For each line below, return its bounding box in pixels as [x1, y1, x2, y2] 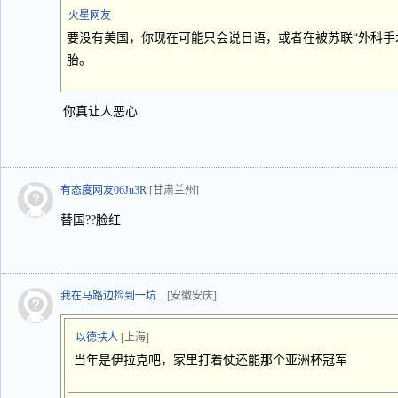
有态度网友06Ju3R [60, 184, 147, 196]
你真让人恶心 [63, 105, 138, 118]
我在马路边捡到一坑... [60, 290, 164, 302]
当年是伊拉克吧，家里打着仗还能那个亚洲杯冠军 [74, 354, 347, 367]
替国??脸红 [60, 213, 121, 227]
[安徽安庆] [167, 290, 217, 302]
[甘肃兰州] [149, 184, 199, 196]
